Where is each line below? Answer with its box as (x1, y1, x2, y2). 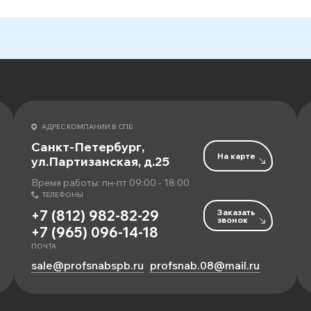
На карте (217, 150, 255, 161)
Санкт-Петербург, (31, 139, 144, 155)
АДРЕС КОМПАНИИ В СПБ (42, 122, 133, 131)
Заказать (217, 206, 255, 217)
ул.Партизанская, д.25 (31, 153, 169, 169)
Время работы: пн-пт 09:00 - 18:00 (31, 176, 190, 189)
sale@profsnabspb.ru (31, 258, 144, 272)
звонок (217, 214, 248, 225)
